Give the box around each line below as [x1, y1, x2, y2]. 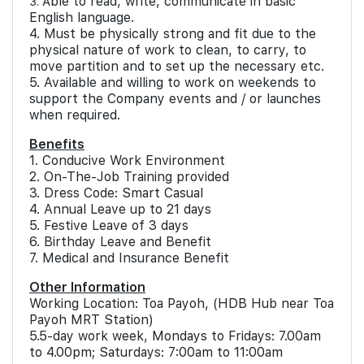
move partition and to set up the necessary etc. [29, 58, 328, 74]
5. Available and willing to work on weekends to [29, 75, 316, 90]
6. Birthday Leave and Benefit [29, 234, 211, 249]
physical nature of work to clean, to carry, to [29, 42, 306, 58]
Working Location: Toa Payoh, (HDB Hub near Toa [29, 296, 334, 311]
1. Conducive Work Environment [29, 153, 225, 168]
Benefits [29, 136, 84, 152]
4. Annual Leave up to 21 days [29, 201, 211, 217]
